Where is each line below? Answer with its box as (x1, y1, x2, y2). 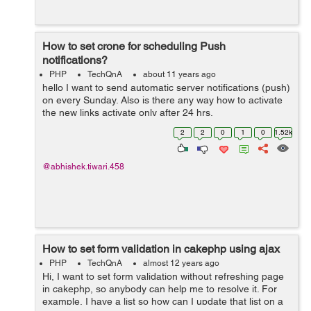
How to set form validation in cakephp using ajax (42, 242, 280, 255)
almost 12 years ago (143, 258, 219, 268)
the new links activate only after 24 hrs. (42, 107, 213, 118)
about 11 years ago (143, 69, 216, 79)
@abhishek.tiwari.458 (42, 162, 124, 171)
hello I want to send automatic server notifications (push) (42, 82, 290, 93)
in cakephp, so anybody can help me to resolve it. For (42, 283, 277, 294)
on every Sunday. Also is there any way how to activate (42, 94, 283, 106)
